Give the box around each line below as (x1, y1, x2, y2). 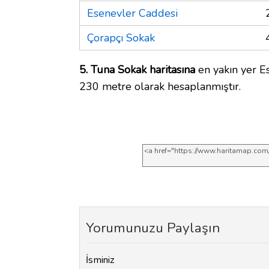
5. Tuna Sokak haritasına (79, 62, 195, 77)
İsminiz (86, 253, 115, 267)
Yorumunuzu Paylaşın (86, 218, 220, 237)
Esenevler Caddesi (87, 5, 178, 20)
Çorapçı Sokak (87, 30, 155, 45)
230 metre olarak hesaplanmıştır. (79, 79, 241, 94)
